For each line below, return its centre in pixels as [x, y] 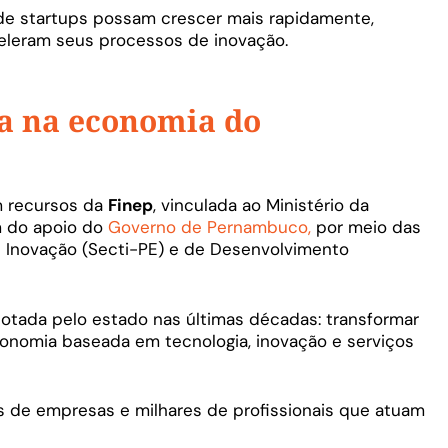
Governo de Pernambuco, [212, 227]
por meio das [368, 227]
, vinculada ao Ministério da [261, 205]
